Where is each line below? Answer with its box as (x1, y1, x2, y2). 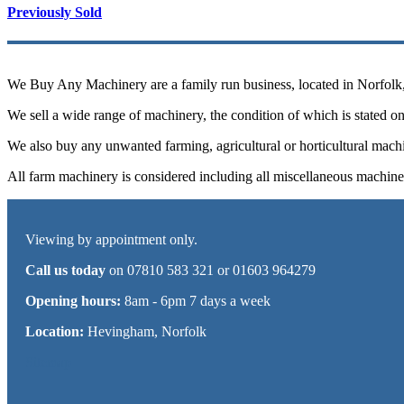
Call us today (25, 262, 106, 278)
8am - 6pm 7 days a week (121, 292, 271, 308)
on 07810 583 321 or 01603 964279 (106, 262, 316, 278)
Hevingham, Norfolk (84, 323, 207, 339)
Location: (25, 323, 84, 339)
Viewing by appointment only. (25, 231, 197, 247)
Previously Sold (7, 5, 102, 21)
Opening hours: (25, 292, 121, 308)
